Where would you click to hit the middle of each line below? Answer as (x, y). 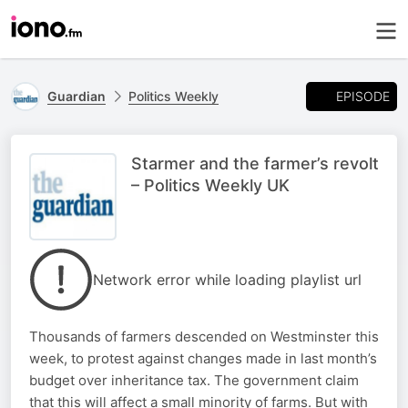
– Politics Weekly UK (210, 185)
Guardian (76, 96)
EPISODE (363, 96)
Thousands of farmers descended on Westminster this (204, 337)
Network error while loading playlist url (227, 280)
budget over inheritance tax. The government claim (194, 380)
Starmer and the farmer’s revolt (255, 163)
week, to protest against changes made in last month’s (203, 358)
